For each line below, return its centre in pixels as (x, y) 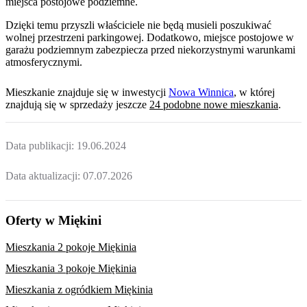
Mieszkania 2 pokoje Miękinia (71, 247)
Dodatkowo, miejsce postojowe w (220, 38)
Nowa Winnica (201, 92)
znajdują (24, 104)
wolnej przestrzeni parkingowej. (75, 38)
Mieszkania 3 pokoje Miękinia (71, 268)
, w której (254, 92)
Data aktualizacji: (44, 175)
